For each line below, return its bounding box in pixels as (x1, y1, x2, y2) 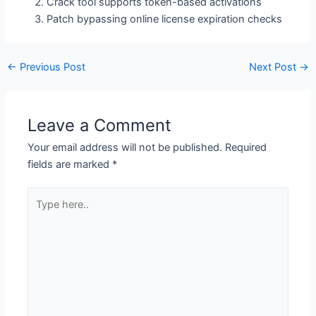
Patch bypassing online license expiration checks (47, 12, 283, 25)
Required (225, 140, 267, 154)
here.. (27, 206, 54, 219)
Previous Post (16, 60, 85, 73)
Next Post (249, 60, 300, 73)
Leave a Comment (28, 114, 172, 135)
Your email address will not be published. (28, 140, 223, 154)
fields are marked (28, 157, 113, 171)
